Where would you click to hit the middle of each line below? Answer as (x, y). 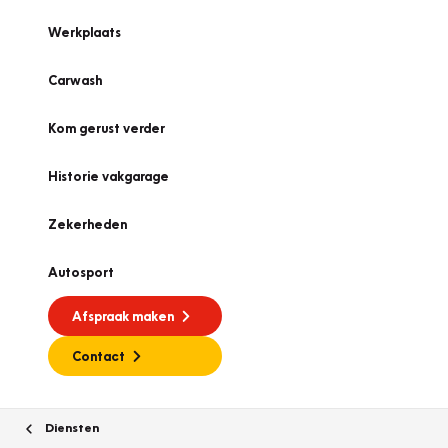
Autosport (81, 272)
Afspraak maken (123, 316)
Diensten (70, 427)
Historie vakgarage (108, 176)
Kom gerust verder (106, 128)
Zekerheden (87, 224)
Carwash (75, 80)
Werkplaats (84, 32)
